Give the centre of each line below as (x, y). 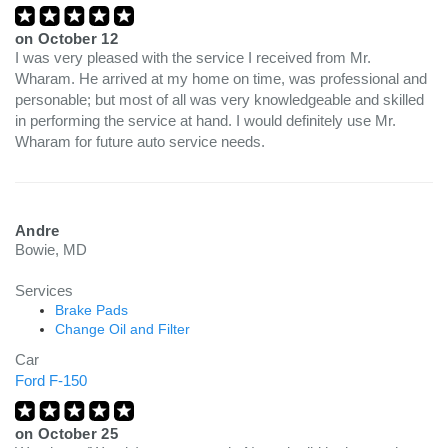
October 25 (77, 433)
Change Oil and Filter (122, 329)
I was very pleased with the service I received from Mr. (193, 57)
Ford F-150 (51, 380)
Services (44, 290)
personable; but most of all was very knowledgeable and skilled (219, 99)
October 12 (77, 38)
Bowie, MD (51, 249)
